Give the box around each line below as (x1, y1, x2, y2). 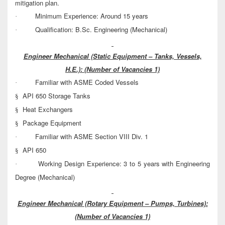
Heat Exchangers (23, 104, 73, 115)
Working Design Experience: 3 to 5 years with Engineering (38, 159, 210, 169)
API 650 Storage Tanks (23, 91, 90, 101)
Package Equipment (23, 118, 81, 128)
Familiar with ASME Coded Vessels (35, 77, 139, 87)
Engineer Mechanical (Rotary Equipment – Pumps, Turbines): (17, 198, 208, 208)
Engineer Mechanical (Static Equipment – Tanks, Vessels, (23, 51, 202, 61)
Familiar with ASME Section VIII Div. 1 (35, 132, 148, 142)
